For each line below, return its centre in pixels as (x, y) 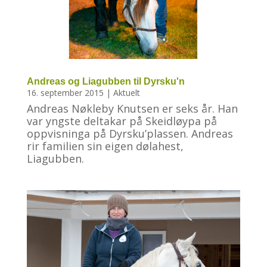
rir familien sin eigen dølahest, (105, 146)
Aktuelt (126, 93)
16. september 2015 (65, 93)
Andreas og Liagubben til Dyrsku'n (105, 82)
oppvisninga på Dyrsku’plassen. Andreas (130, 134)
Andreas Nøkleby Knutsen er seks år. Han (132, 109)
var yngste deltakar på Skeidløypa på (122, 121)
